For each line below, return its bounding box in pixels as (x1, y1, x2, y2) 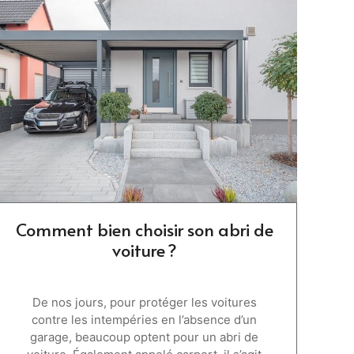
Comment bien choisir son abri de (15, 217, 273, 241)
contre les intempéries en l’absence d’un (32, 311, 258, 327)
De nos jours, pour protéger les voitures (32, 294, 257, 310)
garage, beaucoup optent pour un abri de (30, 329, 259, 345)
